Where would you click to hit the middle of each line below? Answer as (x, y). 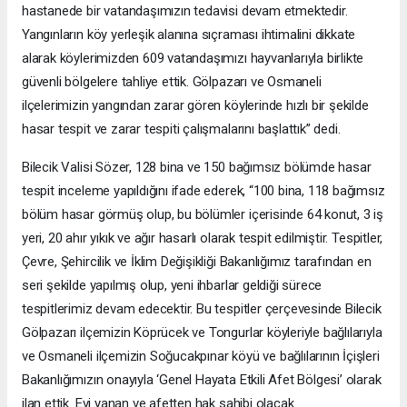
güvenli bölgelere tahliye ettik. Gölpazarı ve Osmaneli (172, 81)
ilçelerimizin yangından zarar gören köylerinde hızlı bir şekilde (195, 105)
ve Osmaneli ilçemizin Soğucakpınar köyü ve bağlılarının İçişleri (201, 356)
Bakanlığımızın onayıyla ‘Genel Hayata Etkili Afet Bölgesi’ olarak (202, 379)
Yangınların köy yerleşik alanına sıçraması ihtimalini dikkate (189, 34)
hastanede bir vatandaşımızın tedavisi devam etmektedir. (185, 10)
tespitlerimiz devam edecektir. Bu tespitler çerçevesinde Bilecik (202, 308)
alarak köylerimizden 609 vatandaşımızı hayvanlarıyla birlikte (193, 58)
